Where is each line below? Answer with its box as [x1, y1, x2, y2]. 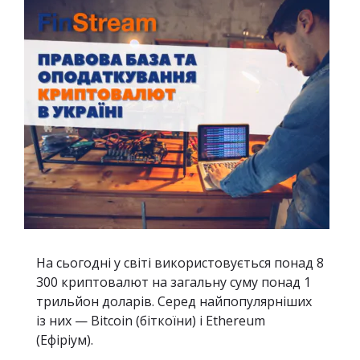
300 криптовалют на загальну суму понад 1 [36, 273, 311, 291]
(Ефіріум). [36, 331, 96, 349]
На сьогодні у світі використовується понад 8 [36, 254, 324, 272]
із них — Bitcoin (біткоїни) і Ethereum [36, 312, 265, 329]
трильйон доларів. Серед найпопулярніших [36, 292, 312, 310]
